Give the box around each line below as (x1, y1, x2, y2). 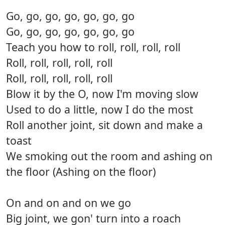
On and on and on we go (6, 195, 131, 210)
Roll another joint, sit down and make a (6, 118, 203, 133)
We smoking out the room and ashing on (6, 149, 212, 164)
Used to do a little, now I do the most (6, 102, 193, 117)
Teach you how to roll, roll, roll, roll (6, 40, 180, 55)
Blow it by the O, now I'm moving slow (6, 86, 198, 101)
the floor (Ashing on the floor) (6, 164, 156, 179)
